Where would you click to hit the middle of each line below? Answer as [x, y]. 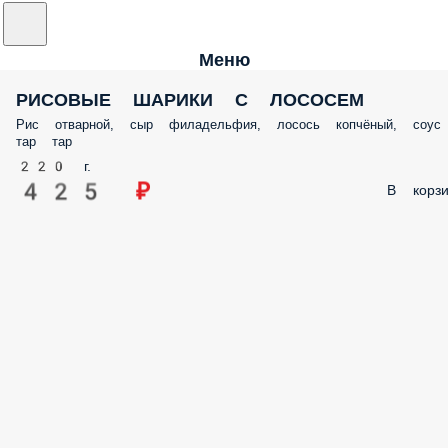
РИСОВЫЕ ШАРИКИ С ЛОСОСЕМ [190, 99]
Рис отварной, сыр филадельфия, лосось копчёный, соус [228, 124]
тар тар [44, 141]
